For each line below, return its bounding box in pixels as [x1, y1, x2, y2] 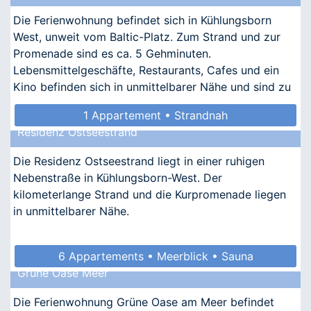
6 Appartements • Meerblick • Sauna [58, 249, 253, 263]
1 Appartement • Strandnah [83, 108, 228, 122]
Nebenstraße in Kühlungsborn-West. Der [13, 170, 222, 185]
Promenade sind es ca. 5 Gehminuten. [13, 46, 211, 60]
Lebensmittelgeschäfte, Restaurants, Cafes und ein [13, 62, 279, 77]
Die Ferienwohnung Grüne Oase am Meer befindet [13, 294, 274, 309]
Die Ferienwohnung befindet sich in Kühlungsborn [13, 12, 271, 27]
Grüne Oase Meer [17, 265, 108, 280]
